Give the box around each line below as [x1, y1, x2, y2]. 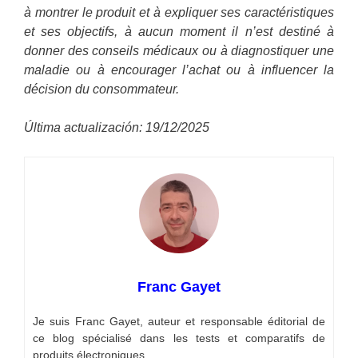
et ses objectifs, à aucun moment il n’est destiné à [24, 25, 334, 39]
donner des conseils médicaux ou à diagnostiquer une [24, 44, 334, 58]
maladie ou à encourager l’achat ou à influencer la [24, 63, 334, 78]
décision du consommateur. [24, 82, 179, 97]
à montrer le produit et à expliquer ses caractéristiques [24, 6, 334, 20]
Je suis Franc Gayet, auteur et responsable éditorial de [33, 315, 325, 328]
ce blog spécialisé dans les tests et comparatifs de [33, 332, 325, 345]
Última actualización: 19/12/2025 [24, 121, 209, 135]
